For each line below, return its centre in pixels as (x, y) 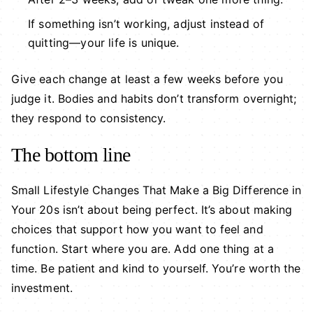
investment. (42, 288)
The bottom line (71, 155)
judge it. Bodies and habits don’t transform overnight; (154, 99)
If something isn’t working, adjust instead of (146, 24)
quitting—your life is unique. (104, 43)
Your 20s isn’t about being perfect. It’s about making (152, 210)
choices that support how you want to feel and (137, 230)
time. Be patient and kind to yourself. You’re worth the (156, 269)
